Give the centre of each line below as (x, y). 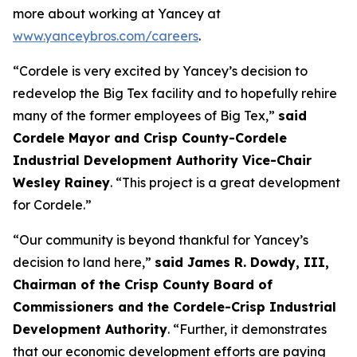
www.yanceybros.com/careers (106, 36)
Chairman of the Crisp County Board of (143, 284)
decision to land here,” (84, 262)
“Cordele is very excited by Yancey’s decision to (160, 71)
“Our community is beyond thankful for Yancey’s (161, 240)
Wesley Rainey (61, 182)
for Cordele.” (52, 205)
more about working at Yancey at (117, 14)
